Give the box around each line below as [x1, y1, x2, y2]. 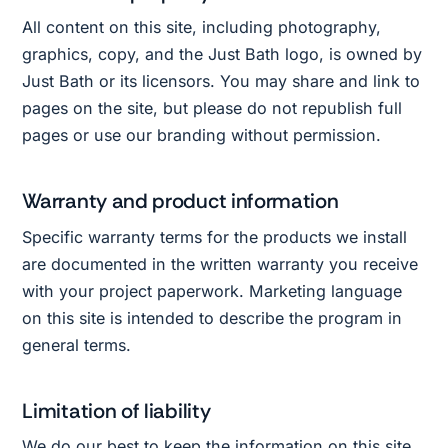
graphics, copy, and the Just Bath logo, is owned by [22, 44, 423, 65]
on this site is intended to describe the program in [22, 307, 403, 328]
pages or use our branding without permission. [22, 125, 382, 146]
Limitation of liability [22, 397, 211, 424]
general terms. [22, 334, 132, 355]
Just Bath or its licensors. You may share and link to [22, 71, 421, 92]
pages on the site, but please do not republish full [22, 98, 403, 119]
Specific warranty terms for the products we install [22, 226, 408, 247]
